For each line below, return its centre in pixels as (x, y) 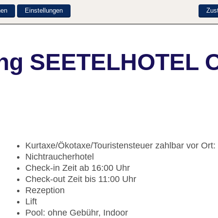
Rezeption (45, 191)
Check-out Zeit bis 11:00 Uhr (81, 179)
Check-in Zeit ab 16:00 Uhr (78, 168)
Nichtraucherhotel (60, 157)
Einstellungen (44, 11)
